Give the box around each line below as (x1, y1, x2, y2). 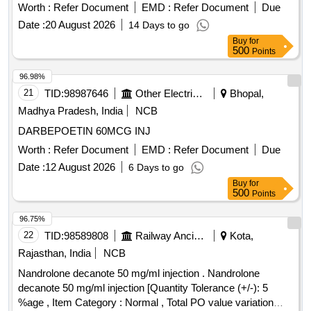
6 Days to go (128, 162, 184, 174)
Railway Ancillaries (194, 230, 204, 242)
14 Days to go (128, 19, 190, 31)
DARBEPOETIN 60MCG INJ (18, 125, 151, 137)
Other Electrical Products (192, 87, 203, 100)
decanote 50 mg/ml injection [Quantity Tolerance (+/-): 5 (18, 282, 268, 294)
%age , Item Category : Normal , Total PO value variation (18, 296, 274, 309)
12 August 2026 (45, 161, 115, 174)
